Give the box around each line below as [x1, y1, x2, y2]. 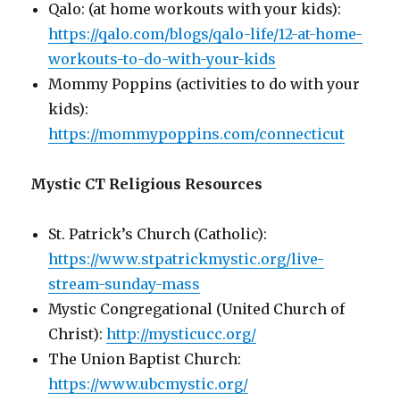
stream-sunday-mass [48, 274, 201, 293]
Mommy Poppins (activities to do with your [48, 74, 361, 93]
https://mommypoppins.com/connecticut [48, 124, 346, 143]
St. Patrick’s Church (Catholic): [48, 224, 268, 243]
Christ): [48, 324, 107, 343]
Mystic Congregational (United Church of [48, 299, 346, 318]
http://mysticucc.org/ [106, 324, 257, 343]
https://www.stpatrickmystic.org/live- [48, 249, 325, 268]
